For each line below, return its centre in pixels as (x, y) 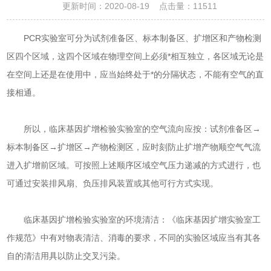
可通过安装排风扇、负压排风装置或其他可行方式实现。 (113, 183)
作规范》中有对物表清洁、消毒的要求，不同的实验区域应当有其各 (134, 238)
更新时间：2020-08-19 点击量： (123, 6)
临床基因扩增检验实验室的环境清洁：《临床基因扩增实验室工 (134, 220)
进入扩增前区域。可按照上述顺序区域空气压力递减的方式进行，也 (134, 165)
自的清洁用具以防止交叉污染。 (66, 256)
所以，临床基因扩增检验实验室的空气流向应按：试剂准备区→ (134, 129)
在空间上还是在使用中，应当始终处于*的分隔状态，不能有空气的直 (135, 74)
